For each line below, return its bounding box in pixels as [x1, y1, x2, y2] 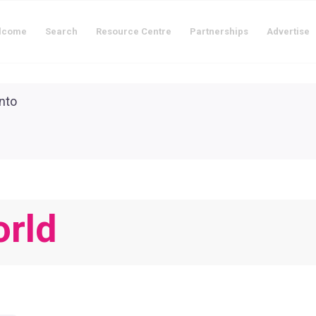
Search [45, 26, 78, 37]
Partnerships [190, 26, 248, 37]
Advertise [267, 26, 310, 37]
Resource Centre [96, 26, 171, 37]
